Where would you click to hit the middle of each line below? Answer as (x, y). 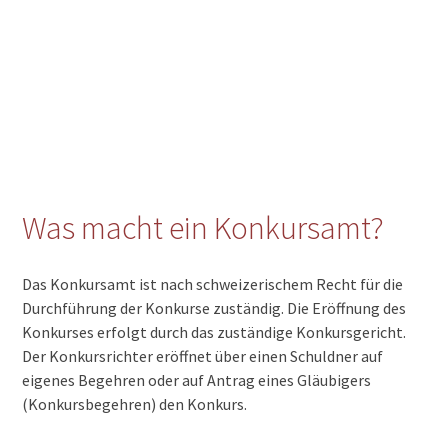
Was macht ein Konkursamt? (203, 228)
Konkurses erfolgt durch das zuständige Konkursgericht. (214, 331)
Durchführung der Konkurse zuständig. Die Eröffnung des (214, 307)
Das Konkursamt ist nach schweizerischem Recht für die (213, 283)
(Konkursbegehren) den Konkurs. (135, 403)
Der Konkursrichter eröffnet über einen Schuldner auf (203, 355)
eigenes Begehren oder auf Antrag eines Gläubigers (197, 379)
